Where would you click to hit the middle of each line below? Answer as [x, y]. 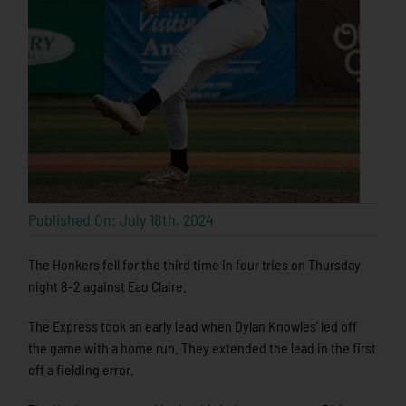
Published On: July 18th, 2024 [121, 220]
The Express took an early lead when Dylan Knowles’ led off [193, 326]
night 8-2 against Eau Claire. [108, 286]
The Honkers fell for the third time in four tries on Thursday [195, 265]
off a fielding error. [82, 370]
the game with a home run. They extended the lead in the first [203, 348]
